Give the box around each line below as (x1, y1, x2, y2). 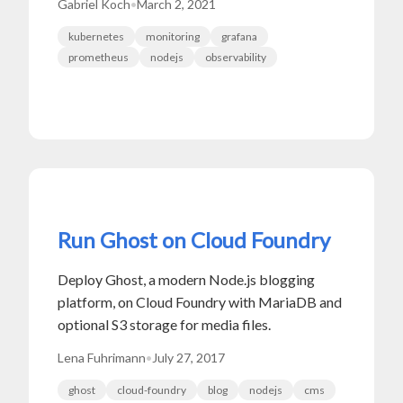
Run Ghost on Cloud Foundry (58, 226, 330, 253)
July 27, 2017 (152, 349, 225, 365)
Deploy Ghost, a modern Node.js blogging (58, 270, 315, 288)
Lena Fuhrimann (58, 349, 146, 365)
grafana (221, 29, 257, 43)
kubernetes (68, 29, 124, 43)
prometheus (68, 49, 129, 64)
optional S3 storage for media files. (58, 315, 271, 333)
